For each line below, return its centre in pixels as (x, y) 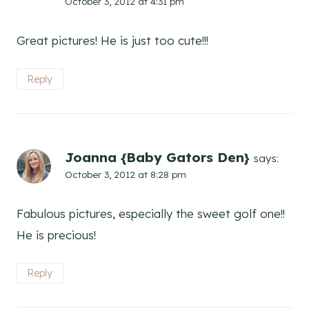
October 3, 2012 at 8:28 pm (126, 174)
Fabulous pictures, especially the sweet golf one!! (151, 213)
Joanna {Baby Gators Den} (157, 157)
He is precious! (56, 235)
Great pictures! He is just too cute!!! (112, 41)
